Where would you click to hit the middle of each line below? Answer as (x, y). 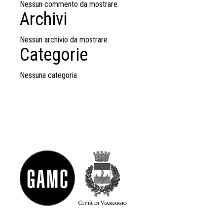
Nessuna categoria (48, 75)
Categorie (54, 55)
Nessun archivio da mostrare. (64, 40)
